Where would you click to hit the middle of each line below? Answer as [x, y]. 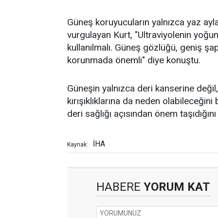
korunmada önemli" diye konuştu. [134, 60]
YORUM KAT [175, 187]
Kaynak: [78, 145]
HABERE [118, 187]
